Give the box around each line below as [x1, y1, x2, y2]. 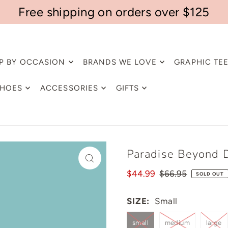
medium [164, 219, 190, 226]
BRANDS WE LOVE [82, 58, 157, 67]
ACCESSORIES [40, 83, 99, 93]
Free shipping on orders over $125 [18, 5, 210, 19]
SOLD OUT [195, 171, 224, 177]
